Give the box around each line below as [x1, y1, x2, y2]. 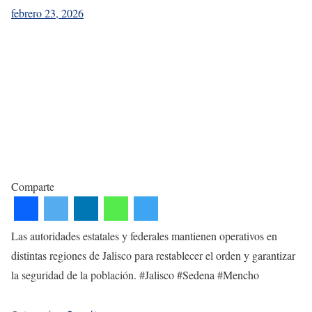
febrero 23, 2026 [11, 6, 84, 21]
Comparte [11, 178, 54, 194]
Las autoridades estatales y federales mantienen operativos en [11, 228, 277, 243]
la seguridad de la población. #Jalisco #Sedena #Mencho [11, 267, 259, 282]
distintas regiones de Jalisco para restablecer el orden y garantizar [11, 247, 295, 263]
